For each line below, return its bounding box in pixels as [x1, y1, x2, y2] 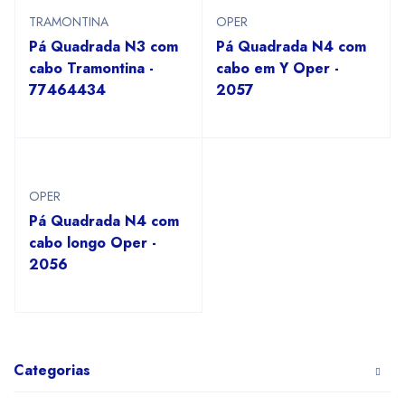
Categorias [14, 360, 90, 381]
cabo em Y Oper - [216, 58, 339, 79]
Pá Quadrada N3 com [29, 36, 178, 57]
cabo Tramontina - [29, 58, 154, 79]
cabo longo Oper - [29, 232, 156, 253]
